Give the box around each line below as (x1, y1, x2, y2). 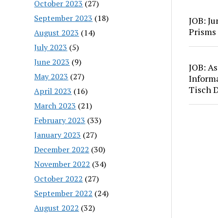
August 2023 (34, 27, 79, 38)
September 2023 (34, 12, 93, 23)
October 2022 (34, 173, 83, 184)
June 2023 (34, 56, 70, 67)
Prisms (188, 25, 216, 37)
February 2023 (34, 114, 86, 126)
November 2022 (34, 158, 91, 169)
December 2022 (34, 144, 90, 155)
